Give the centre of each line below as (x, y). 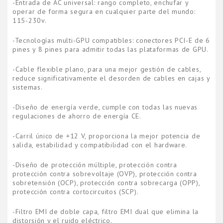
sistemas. (28, 87)
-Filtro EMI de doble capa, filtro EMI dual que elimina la (106, 212)
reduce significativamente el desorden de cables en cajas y (111, 78)
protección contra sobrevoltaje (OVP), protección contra (105, 174)
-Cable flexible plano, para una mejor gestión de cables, (107, 69)
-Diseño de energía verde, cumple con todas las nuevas (105, 107)
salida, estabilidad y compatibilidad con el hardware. (100, 145)
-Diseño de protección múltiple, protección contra (95, 165)
